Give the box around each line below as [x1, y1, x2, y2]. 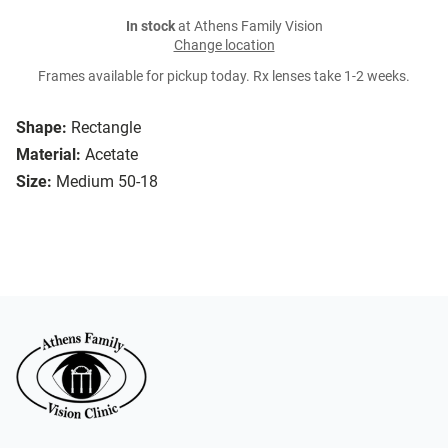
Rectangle [71, 118, 141, 138]
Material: [16, 145, 81, 165]
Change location [173, 37, 275, 55]
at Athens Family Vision [174, 18, 323, 36]
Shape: [16, 118, 67, 138]
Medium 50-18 [56, 172, 158, 192]
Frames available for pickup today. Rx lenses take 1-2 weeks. [38, 68, 410, 86]
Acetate [85, 145, 138, 165]
